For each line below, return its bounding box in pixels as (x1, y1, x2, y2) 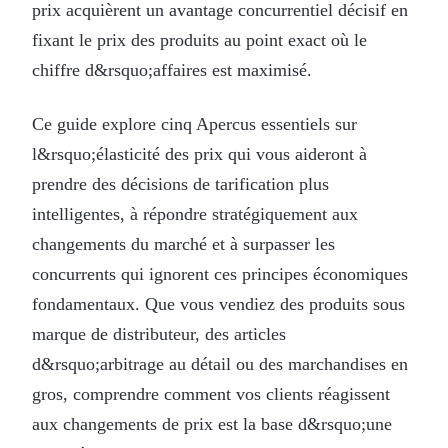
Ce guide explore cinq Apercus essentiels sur (32, 113, 357, 134)
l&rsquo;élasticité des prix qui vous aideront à (32, 143, 367, 164)
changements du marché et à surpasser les (32, 233, 335, 254)
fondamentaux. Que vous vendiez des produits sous (32, 293, 405, 314)
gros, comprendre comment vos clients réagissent (32, 383, 390, 404)
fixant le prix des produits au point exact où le (32, 29, 367, 50)
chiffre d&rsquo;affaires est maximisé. (32, 59, 312, 80)
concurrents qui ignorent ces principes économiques (32, 263, 408, 284)
